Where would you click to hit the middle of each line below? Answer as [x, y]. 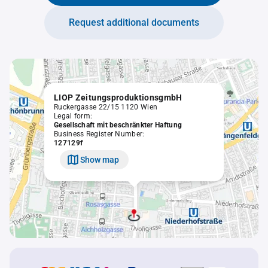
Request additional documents [134, 22]
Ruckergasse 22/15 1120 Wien [106, 107]
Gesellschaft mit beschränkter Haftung [118, 125]
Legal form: [73, 116]
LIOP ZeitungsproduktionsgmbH [118, 98]
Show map [100, 159]
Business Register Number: [99, 134]
